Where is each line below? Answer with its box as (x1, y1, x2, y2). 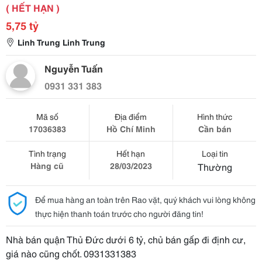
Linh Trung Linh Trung (18, 36, 105, 48)
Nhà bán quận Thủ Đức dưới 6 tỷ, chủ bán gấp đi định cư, (6, 232, 246, 246)
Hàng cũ (30, 160, 64, 171)
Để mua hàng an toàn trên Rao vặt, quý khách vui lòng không (35, 194, 256, 205)
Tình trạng (28, 147, 66, 159)
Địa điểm (115, 111, 147, 122)
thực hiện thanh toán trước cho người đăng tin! (35, 208, 204, 219)
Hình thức (197, 111, 233, 122)
